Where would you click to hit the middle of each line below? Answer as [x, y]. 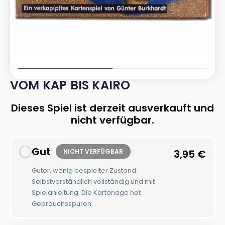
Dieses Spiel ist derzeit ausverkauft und [113, 108]
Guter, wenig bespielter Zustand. [85, 170]
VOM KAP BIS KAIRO [70, 85]
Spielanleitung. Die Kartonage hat [86, 192]
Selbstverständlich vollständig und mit [93, 181]
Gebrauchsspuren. [62, 203]
